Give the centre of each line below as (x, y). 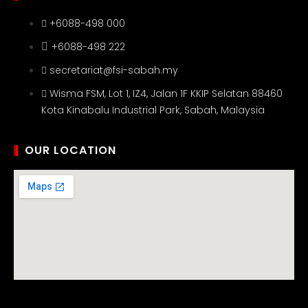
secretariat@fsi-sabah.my (114, 70)
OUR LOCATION (70, 151)
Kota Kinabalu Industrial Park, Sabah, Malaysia (153, 110)
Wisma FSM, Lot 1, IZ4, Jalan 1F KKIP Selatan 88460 (166, 94)
